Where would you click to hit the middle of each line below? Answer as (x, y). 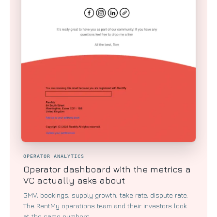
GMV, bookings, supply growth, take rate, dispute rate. (106, 195)
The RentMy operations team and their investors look (105, 206)
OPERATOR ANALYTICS (54, 156)
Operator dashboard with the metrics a (107, 170)
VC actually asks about (74, 181)
